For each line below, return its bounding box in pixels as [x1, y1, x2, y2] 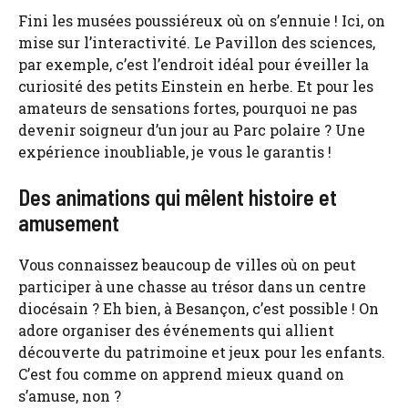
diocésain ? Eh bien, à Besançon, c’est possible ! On [18, 298, 379, 318]
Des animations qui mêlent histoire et [18, 183, 337, 210]
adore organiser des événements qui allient [18, 320, 334, 340]
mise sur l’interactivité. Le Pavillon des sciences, [18, 32, 375, 52]
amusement [18, 209, 119, 236]
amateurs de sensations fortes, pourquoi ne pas [18, 97, 357, 117]
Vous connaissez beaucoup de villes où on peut [18, 254, 356, 274]
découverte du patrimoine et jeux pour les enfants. [18, 342, 385, 362]
